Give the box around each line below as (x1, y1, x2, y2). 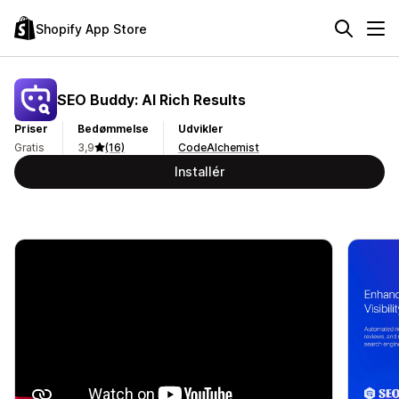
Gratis (14, 141, 45, 154)
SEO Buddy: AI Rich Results (57, 90, 246, 109)
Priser (14, 122, 48, 135)
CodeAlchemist (178, 141, 259, 154)
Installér (175, 164, 224, 179)
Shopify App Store (36, 20, 147, 37)
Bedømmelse (77, 122, 149, 135)
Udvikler (178, 122, 224, 135)
